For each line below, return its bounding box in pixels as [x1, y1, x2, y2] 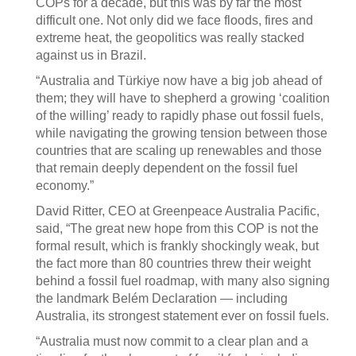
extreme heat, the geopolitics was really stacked [36, 31, 304, 44]
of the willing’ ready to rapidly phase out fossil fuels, [36, 109, 323, 122]
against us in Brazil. [36, 48, 146, 62]
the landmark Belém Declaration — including [36, 292, 288, 305]
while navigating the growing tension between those [36, 126, 327, 140]
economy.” [36, 179, 94, 192]
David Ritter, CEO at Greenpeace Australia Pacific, [36, 204, 319, 218]
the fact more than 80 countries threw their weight [36, 257, 311, 270]
